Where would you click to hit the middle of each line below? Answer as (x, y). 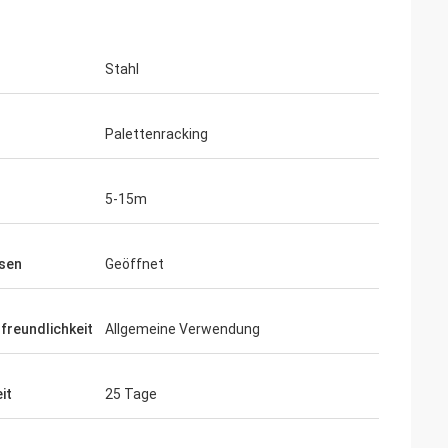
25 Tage (131, 394)
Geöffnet (134, 264)
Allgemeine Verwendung (182, 329)
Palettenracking (156, 134)
